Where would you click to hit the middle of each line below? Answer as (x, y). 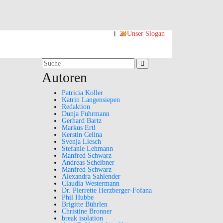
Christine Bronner (87, 211)
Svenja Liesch (81, 142)
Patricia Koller (82, 93)
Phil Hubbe (77, 197)
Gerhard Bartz (81, 121)
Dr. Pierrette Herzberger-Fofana (107, 190)
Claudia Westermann (90, 183)
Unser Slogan (146, 34)
